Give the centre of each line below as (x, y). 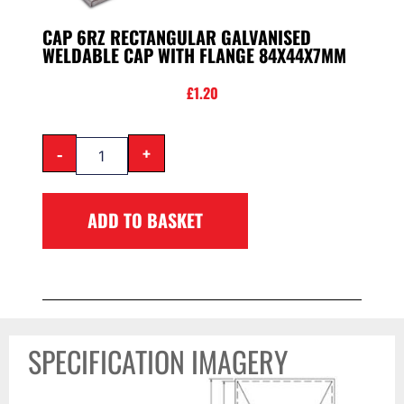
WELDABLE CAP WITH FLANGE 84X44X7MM (194, 55)
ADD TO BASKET (145, 220)
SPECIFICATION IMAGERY (158, 361)
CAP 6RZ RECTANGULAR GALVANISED (176, 37)
